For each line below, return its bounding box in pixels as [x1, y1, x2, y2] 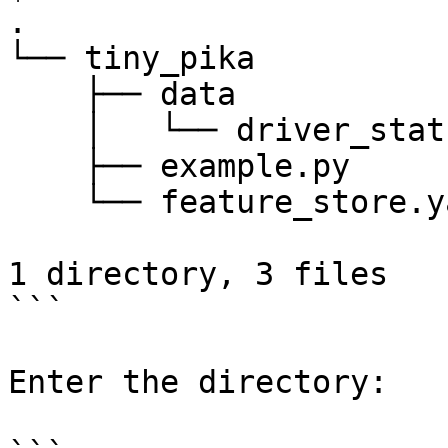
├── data [8, 76, 84, 112]
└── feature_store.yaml [8, 184, 84, 220]
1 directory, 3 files [8, 256, 388, 292]
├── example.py [8, 148, 84, 184]
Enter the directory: [8, 364, 388, 400]
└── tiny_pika [8, 40, 255, 76]
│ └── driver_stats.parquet [8, 112, 84, 148]
